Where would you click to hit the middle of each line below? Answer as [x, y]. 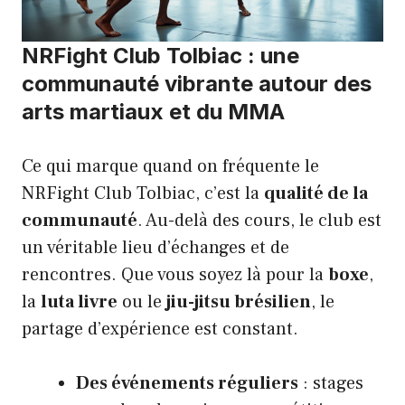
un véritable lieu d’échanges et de [155, 247]
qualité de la [316, 193]
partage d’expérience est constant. [160, 329]
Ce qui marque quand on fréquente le [170, 166]
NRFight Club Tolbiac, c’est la [143, 193]
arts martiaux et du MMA [153, 111]
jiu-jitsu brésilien [239, 301]
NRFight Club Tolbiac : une [160, 55]
